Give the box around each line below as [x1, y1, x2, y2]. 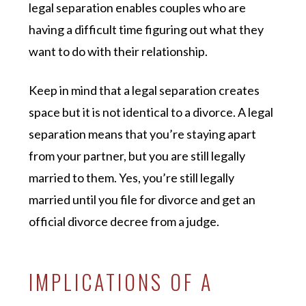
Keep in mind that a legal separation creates [29, 82, 260, 98]
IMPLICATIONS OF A [29, 266, 214, 297]
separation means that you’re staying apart [29, 126, 257, 141]
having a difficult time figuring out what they [29, 21, 264, 37]
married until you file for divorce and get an [29, 191, 256, 207]
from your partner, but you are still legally [29, 148, 246, 163]
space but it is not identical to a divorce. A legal [29, 104, 274, 120]
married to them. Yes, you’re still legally [29, 169, 235, 185]
